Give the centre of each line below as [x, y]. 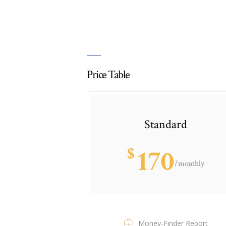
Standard [166, 124]
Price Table [108, 74]
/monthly [189, 163]
